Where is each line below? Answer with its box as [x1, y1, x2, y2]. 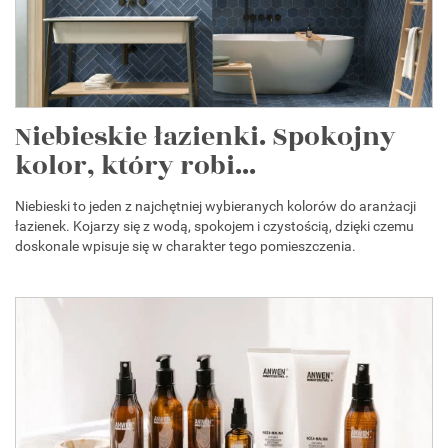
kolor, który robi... [15, 145, 256, 186]
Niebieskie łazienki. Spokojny [15, 116, 396, 157]
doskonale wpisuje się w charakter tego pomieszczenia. [15, 237, 359, 254]
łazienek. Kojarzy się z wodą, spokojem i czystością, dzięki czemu [15, 217, 414, 234]
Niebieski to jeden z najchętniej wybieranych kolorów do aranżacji [15, 197, 416, 214]
